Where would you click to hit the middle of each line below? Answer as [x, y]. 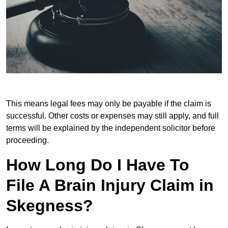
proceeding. [27, 140]
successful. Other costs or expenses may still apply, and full [112, 116]
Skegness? [50, 205]
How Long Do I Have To [98, 165]
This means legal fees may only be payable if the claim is [109, 103]
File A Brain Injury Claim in [110, 185]
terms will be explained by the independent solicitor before [111, 128]
